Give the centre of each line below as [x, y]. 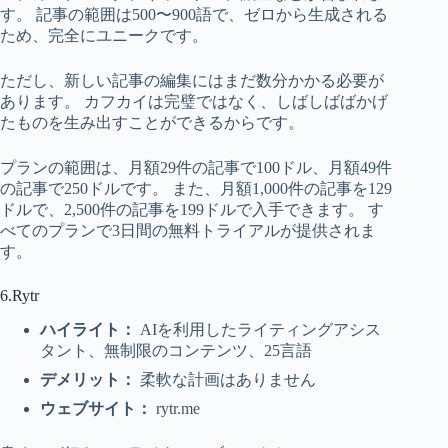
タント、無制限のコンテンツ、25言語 [176, 350]
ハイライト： [88, 329]
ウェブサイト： [98, 408]
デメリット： [88, 379]
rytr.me [178, 408]
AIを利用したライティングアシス [258, 329]
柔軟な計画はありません [226, 379]
